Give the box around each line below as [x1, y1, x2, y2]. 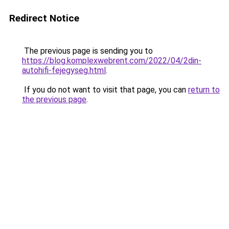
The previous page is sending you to [22, 46, 153, 56]
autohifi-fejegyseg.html [22, 65, 106, 75]
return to [188, 85, 220, 95]
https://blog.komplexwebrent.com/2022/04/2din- [22, 56, 201, 65]
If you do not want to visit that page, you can [22, 85, 188, 95]
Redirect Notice [9, 12, 79, 24]
